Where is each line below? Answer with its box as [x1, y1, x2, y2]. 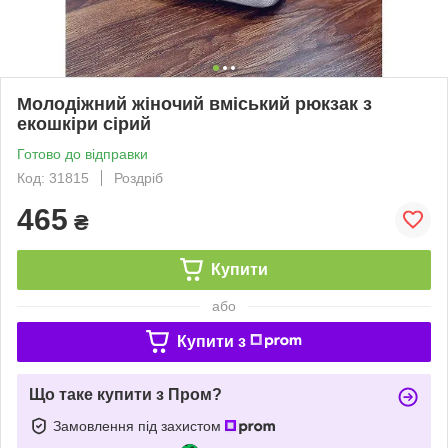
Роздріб [114, 169, 163, 186]
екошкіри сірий [17, 113, 151, 134]
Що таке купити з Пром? [29, 385, 222, 403]
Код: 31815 [17, 169, 89, 186]
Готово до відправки [17, 145, 148, 162]
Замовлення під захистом [53, 417, 225, 434]
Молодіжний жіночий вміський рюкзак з [17, 93, 372, 114]
